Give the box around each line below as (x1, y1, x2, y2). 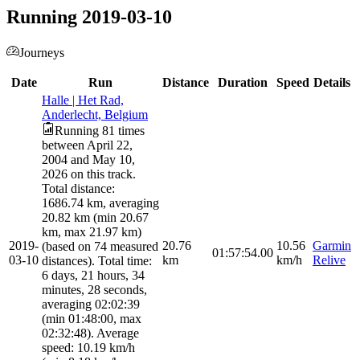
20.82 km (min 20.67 (42, 211, 149, 225)
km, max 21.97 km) (42, 225, 141, 239)
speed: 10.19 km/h (42, 341, 135, 355)
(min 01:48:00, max (42, 312, 141, 326)
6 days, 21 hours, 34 (42, 268, 145, 283)
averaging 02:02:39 (42, 297, 140, 312)
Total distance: (42, 182, 115, 196)
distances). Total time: (42, 254, 152, 268)
